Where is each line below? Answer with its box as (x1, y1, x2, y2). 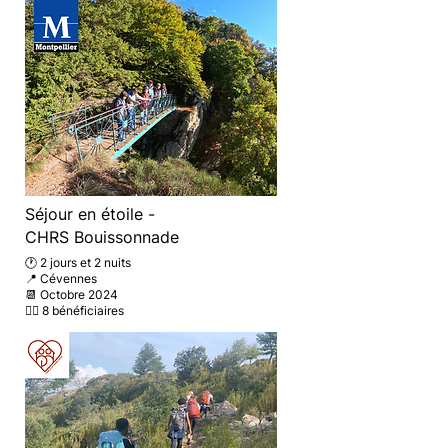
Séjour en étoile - (25, 204, 155, 224)
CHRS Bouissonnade (25, 227, 179, 247)
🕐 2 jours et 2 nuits (25, 255, 131, 270)
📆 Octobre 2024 (25, 287, 118, 302)
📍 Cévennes (25, 271, 97, 286)
